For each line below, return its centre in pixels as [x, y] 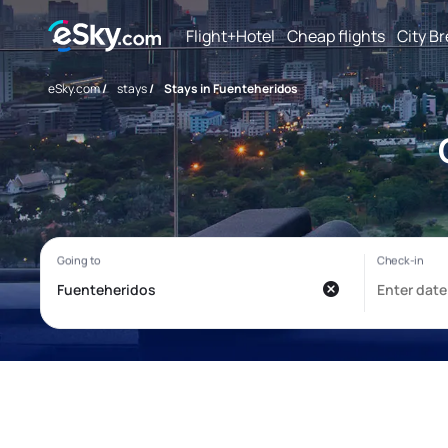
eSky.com [74, 88]
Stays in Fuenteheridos [231, 88]
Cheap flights [336, 35]
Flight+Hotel [230, 35]
